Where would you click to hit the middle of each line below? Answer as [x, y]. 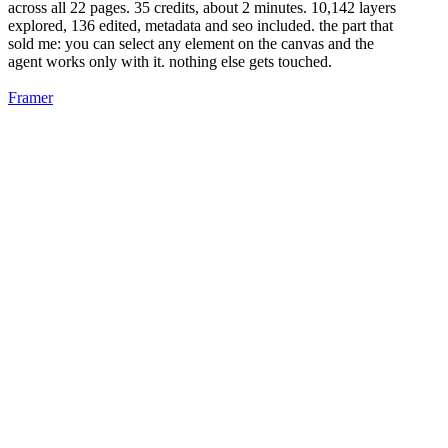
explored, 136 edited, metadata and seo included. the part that [200, 25]
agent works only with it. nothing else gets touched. [170, 61]
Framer [30, 97]
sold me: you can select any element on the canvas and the [191, 43]
